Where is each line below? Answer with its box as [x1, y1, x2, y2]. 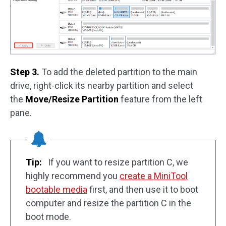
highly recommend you [26, 170, 120, 181]
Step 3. [10, 66, 41, 77]
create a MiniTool [120, 170, 188, 181]
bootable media [26, 184, 87, 195]
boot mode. [26, 211, 71, 222]
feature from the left [119, 93, 202, 104]
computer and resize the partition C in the [26, 197, 191, 208]
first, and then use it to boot [87, 184, 198, 195]
